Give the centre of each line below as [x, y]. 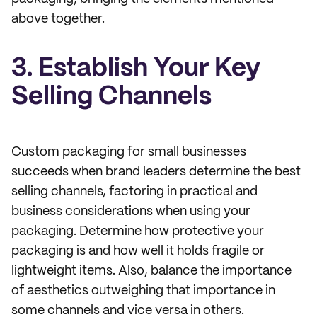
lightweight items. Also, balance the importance [151, 271]
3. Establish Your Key [136, 69]
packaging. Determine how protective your [138, 231]
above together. [58, 19]
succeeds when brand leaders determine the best [156, 172]
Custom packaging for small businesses [129, 152]
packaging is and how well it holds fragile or [138, 251]
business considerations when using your [131, 212]
